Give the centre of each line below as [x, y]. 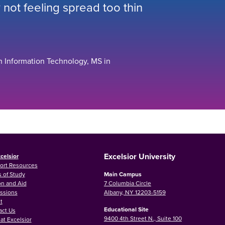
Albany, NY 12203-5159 [135, 192]
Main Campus [123, 174]
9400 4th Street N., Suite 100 [143, 218]
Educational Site [126, 209]
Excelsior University [139, 156]
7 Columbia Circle [127, 183]
